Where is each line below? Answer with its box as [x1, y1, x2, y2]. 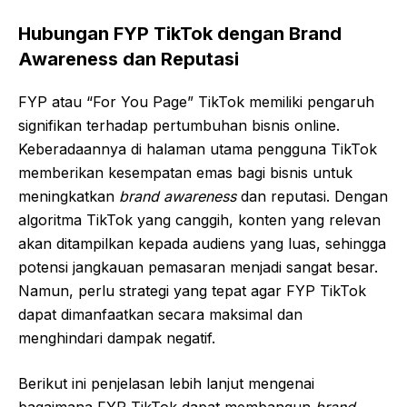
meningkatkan [18, 186, 119, 205]
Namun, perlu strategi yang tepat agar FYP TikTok [18, 281, 366, 300]
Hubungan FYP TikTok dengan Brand [18, 22, 342, 45]
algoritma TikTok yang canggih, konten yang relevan [18, 210, 381, 229]
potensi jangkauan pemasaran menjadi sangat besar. [18, 257, 378, 276]
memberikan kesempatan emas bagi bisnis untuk [18, 163, 352, 182]
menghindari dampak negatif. [18, 328, 215, 347]
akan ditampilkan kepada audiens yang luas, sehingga [18, 233, 386, 253]
